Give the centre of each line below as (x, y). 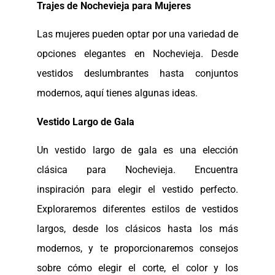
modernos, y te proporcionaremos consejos (137, 249)
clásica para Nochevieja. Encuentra (137, 170)
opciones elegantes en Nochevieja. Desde (137, 54)
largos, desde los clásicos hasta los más (137, 229)
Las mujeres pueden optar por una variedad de (137, 34)
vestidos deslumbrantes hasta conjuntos (137, 74)
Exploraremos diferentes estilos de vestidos (137, 209)
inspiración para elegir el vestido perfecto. (137, 190)
